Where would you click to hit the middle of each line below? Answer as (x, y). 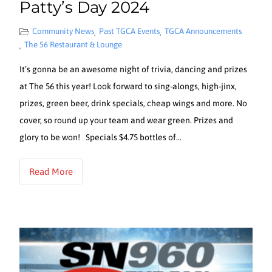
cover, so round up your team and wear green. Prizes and (127, 120)
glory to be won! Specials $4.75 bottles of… (101, 137)
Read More (51, 171)
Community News (63, 31)
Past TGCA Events (130, 31)
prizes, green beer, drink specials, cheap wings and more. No (134, 103)
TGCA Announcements (203, 31)
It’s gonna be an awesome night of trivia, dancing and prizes (134, 69)
